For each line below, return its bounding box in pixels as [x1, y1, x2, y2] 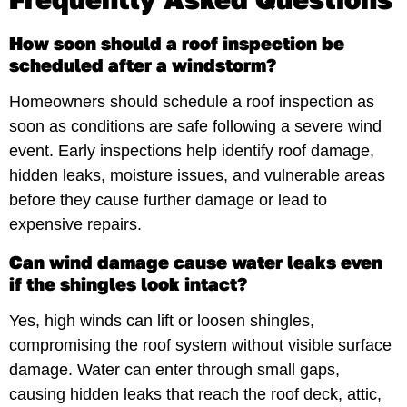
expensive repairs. [9, 215, 142, 234]
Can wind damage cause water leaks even [9, 250, 382, 273]
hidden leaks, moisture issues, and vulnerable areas [9, 166, 385, 185]
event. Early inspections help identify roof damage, [9, 142, 374, 161]
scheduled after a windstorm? [9, 54, 276, 76]
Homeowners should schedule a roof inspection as [9, 93, 374, 112]
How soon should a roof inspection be [9, 32, 344, 55]
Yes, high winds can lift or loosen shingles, [9, 311, 314, 330]
